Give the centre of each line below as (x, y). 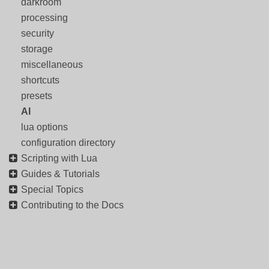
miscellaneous (52, 65)
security (38, 33)
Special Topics (52, 189)
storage (37, 49)
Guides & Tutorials (60, 174)
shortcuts (40, 80)
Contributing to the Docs (72, 205)
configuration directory (68, 143)
